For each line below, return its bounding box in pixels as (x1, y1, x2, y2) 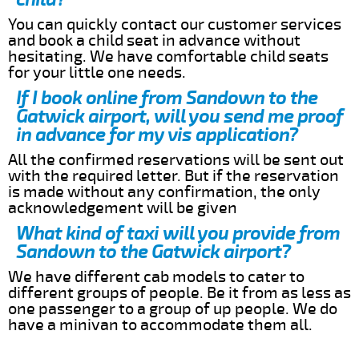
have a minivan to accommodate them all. (8, 314, 313, 335)
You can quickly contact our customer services (8, 14, 341, 34)
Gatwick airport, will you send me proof (16, 104, 343, 128)
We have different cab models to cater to (8, 266, 305, 287)
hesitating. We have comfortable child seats (8, 46, 329, 67)
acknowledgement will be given (8, 197, 237, 218)
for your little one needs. (8, 62, 186, 83)
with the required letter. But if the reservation (8, 165, 339, 186)
